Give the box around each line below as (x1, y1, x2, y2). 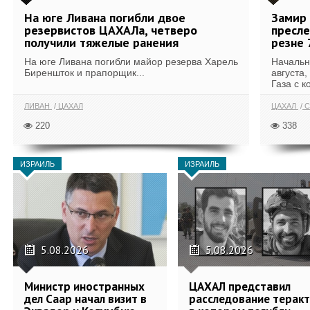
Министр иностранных (24, 278, 145, 294)
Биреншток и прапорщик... (24, 67, 145, 78)
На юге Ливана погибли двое (24, 10, 185, 26)
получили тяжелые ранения (24, 35, 179, 51)
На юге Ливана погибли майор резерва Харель (24, 56, 238, 67)
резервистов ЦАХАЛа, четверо (24, 22, 197, 38)
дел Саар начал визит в (24, 291, 147, 307)
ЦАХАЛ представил (189, 278, 291, 294)
